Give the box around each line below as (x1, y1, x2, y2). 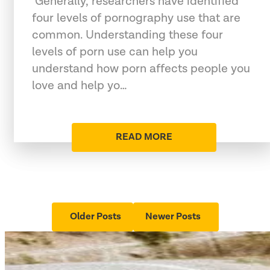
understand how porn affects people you (32, 60, 250, 77)
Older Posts (69, 210, 121, 223)
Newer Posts (145, 210, 201, 223)
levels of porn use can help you (32, 43, 198, 60)
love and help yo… (32, 77, 127, 93)
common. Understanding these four (32, 27, 223, 43)
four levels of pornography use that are (32, 10, 240, 26)
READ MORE (116, 130, 172, 143)
